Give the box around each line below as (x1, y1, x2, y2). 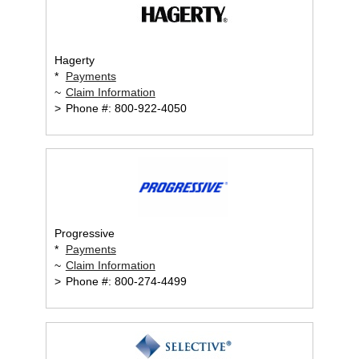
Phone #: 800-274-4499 (62, 275, 187, 288)
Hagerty (54, 53, 95, 67)
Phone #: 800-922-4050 (62, 101, 187, 115)
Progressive (54, 227, 115, 240)
